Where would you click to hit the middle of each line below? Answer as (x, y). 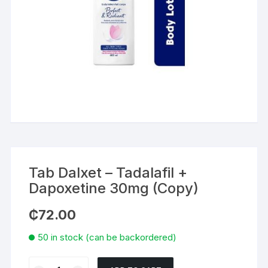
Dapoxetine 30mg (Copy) (114, 188)
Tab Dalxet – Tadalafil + (108, 172)
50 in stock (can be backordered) (107, 237)
